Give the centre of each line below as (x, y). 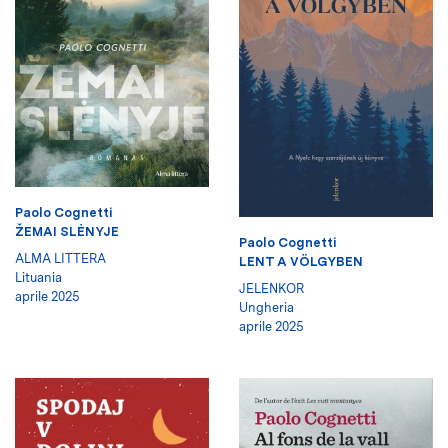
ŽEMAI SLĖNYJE (67, 231)
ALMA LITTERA (60, 258)
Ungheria (266, 307)
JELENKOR (271, 288)
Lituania (38, 277)
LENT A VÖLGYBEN (301, 261)
